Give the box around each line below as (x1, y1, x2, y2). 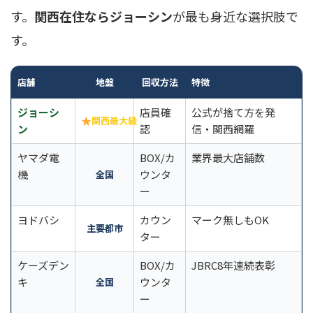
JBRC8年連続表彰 (191, 258, 275, 273)
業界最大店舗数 (191, 150, 265, 166)
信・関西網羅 (191, 122, 254, 137)
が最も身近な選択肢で (173, 7, 298, 26)
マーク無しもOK (191, 212, 269, 228)
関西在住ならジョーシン (34, 7, 173, 26)
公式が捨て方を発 (191, 105, 275, 120)
